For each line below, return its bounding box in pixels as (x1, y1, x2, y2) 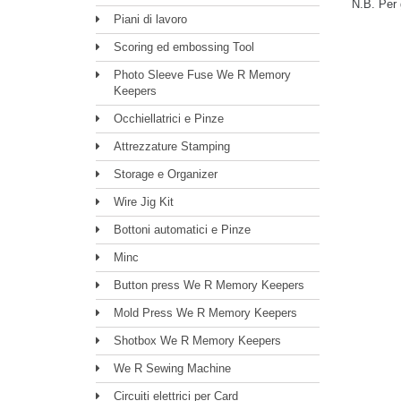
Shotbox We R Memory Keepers (114, 334, 281, 347)
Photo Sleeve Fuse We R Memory (114, 68, 291, 81)
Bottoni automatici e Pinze (114, 223, 251, 236)
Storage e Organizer (114, 167, 218, 181)
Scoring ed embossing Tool (114, 40, 254, 54)
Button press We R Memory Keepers (114, 278, 304, 292)
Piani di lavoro (114, 13, 187, 26)
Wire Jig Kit (114, 195, 174, 209)
